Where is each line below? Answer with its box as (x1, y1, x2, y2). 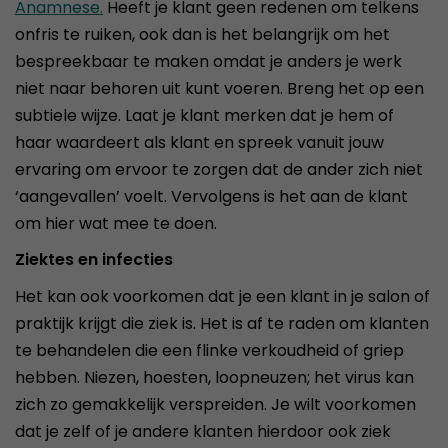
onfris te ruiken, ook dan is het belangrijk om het (15, 23, 390, 46)
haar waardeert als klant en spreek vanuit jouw (15, 131, 384, 154)
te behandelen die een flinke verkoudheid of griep (15, 339, 404, 362)
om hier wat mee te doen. (15, 212, 217, 235)
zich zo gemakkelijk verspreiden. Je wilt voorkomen (15, 393, 416, 416)
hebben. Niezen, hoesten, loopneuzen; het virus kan (15, 366, 414, 389)
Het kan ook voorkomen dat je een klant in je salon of (15, 285, 430, 308)
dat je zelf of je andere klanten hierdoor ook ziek (15, 420, 391, 443)
